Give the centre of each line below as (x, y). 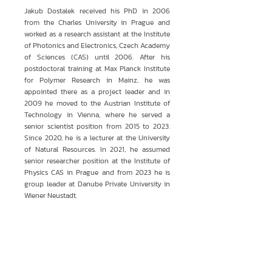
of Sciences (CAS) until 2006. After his (97, 57)
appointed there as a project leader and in (97, 92)
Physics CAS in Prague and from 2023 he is (97, 172)
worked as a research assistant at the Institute (97, 34)
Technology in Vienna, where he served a (97, 115)
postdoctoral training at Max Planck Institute (97, 69)
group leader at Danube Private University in (97, 184)
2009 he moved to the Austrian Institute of (97, 103)
